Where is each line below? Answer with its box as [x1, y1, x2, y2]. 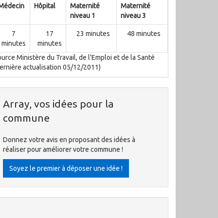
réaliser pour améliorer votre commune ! [3, 145, 123, 153]
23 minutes [76, 30, 110, 37]
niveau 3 [121, 12, 146, 19]
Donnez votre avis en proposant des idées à [3, 136, 135, 144]
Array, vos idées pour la [3, 98, 114, 109]
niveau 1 [70, 12, 95, 19]
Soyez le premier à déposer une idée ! [9, 164, 123, 172]
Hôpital [34, 2, 55, 10]
